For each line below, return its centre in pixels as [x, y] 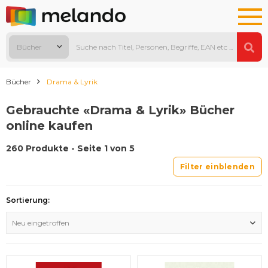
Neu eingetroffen [41, 223]
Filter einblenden [217, 167]
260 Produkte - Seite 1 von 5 [70, 149]
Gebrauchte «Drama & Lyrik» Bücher [120, 110]
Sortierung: [28, 200]
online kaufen [49, 126]
